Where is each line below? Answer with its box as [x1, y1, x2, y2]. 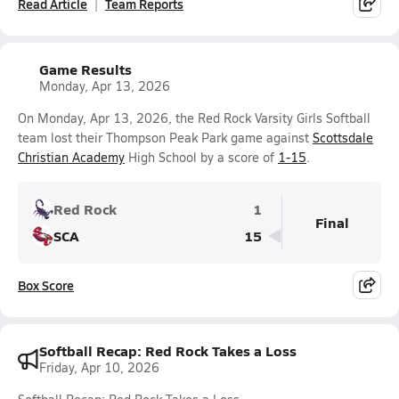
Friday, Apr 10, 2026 [39, 359, 159, 376]
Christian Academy [18, 149, 125, 166]
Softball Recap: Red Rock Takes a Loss [39, 340, 297, 361]
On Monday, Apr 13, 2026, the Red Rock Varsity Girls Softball [18, 110, 370, 126]
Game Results [39, 59, 132, 79]
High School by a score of [125, 149, 278, 166]
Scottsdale [313, 129, 373, 146]
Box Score [18, 276, 74, 294]
